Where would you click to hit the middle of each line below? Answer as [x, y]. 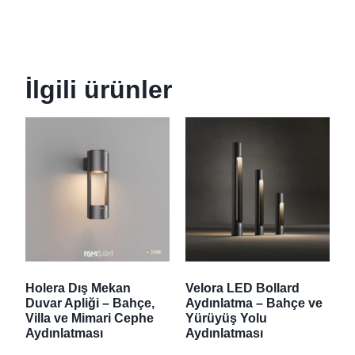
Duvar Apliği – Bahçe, [90, 303]
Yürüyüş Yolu [226, 319]
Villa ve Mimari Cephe [90, 319]
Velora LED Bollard [242, 288]
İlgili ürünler [99, 90]
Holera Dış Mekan [78, 288]
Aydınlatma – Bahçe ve [254, 303]
